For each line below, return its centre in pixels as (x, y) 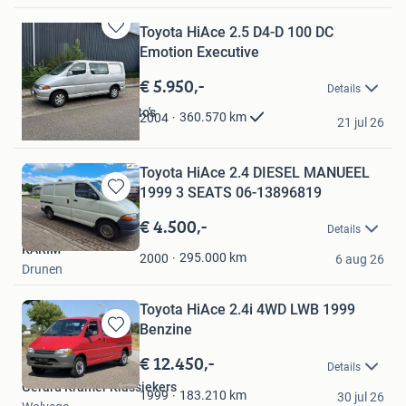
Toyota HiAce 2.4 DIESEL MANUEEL (255, 172)
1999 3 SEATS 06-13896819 (231, 192)
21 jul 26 (361, 122)
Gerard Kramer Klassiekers (99, 387)
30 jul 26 (361, 396)
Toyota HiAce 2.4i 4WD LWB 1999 (247, 310)
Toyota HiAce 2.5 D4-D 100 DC (237, 32)
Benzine (166, 330)
